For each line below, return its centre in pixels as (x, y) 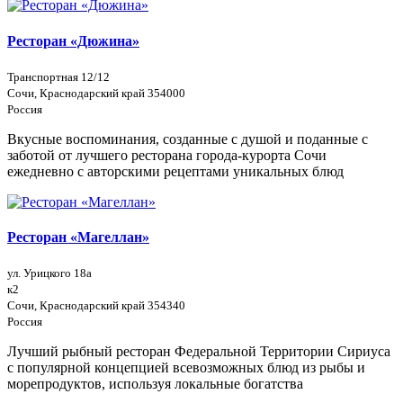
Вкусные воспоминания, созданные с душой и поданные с (188, 139)
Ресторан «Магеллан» (78, 237)
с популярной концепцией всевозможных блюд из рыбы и (186, 368)
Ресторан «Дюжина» (73, 40)
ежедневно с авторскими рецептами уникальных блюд (175, 171)
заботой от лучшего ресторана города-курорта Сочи (167, 155)
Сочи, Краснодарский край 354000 (96, 93)
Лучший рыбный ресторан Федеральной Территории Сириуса (199, 352)
